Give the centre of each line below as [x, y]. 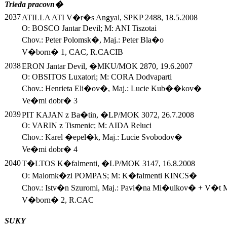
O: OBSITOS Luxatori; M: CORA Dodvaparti [97, 77]
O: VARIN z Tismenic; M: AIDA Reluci [87, 126]
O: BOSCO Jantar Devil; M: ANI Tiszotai [89, 28]
